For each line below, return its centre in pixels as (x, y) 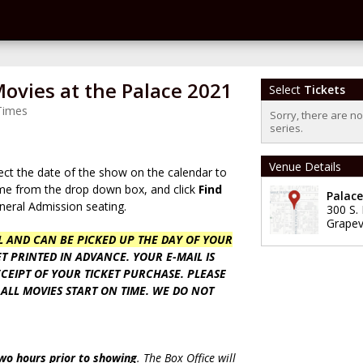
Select (286, 90)
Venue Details (305, 167)
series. (286, 128)
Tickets (325, 90)
